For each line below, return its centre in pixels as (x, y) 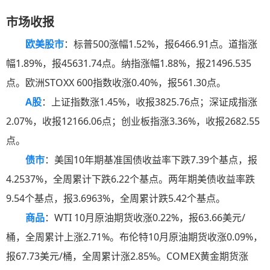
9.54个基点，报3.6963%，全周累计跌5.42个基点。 (116, 199)
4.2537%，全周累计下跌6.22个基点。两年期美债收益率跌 (130, 179)
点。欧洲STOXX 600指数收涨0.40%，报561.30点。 (116, 83)
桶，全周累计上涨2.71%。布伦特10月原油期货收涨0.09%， (134, 237)
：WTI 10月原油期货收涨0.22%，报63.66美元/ (145, 218)
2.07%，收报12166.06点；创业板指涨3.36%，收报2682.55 (133, 121)
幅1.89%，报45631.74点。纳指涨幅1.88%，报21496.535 (129, 64)
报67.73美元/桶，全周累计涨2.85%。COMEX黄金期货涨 (127, 256)
